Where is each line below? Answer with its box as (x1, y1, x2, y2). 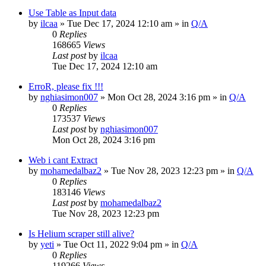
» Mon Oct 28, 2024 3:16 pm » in (98, 91, 229, 102)
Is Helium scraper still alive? (28, 228, 134, 239)
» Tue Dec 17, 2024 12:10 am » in (58, 18, 191, 28)
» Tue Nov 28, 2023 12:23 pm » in (102, 165, 237, 176)
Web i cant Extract (28, 154, 97, 165)
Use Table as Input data (28, 7, 116, 18)
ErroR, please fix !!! (28, 81, 103, 91)
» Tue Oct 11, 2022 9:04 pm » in (54, 239, 181, 249)
